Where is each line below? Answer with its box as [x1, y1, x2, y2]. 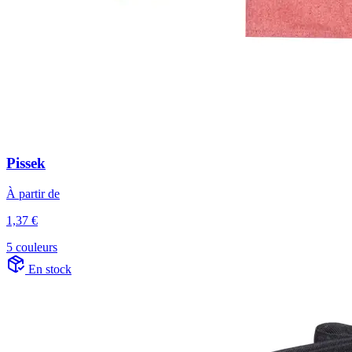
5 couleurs [6, 240, 57, 255]
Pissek [6, 155, 46, 172]
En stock [28, 262, 71, 277]
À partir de [6, 187, 60, 201]
